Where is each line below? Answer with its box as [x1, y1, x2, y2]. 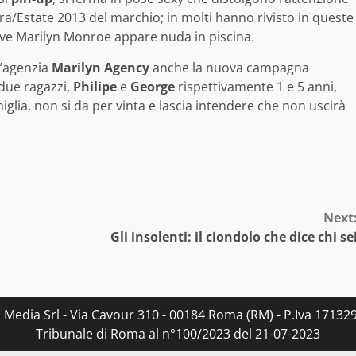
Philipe [73, 78, 117, 96]
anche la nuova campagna [149, 59, 309, 77]
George [130, 78, 175, 96]
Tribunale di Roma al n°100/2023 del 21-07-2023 [36, 325, 320, 343]
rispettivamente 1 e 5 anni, [175, 78, 337, 96]
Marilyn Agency [52, 59, 149, 77]
